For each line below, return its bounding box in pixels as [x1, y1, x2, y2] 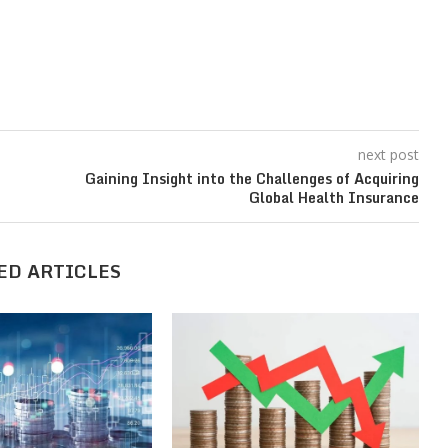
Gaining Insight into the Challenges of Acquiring [80, 166, 419, 190]
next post [357, 145, 419, 163]
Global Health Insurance [248, 185, 419, 209]
